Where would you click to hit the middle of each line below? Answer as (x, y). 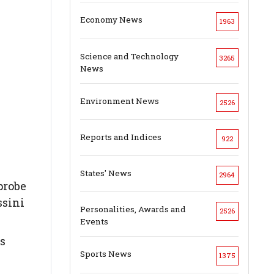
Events (94, 222)
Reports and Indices (120, 137)
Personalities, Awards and (133, 209)
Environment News (119, 101)
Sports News (106, 254)
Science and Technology (129, 56)
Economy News (111, 20)
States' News (106, 173)
